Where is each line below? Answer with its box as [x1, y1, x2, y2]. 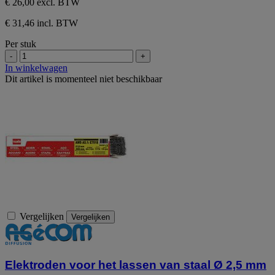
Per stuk [5, 38, 36, 49]
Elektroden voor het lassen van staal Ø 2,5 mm [5, 258, 266, 272]
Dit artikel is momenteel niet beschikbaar [5, 73, 162, 84]
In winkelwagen [5, 62, 68, 73]
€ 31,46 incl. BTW [5, 17, 78, 28]
